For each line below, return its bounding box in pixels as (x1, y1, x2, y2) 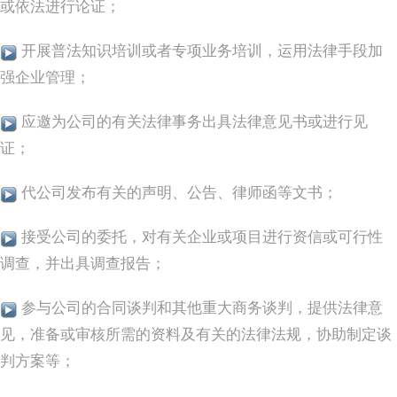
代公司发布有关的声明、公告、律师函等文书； (18, 186, 338, 201)
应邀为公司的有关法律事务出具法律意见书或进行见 (18, 115, 368, 130)
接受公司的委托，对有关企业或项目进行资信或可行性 (18, 230, 383, 245)
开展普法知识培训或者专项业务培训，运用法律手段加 (18, 44, 383, 59)
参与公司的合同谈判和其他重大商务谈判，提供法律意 (18, 301, 383, 316)
